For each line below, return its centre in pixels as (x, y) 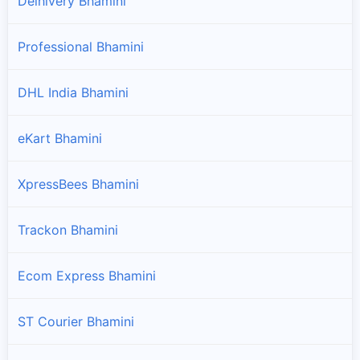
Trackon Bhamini (68, 229)
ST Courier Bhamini (76, 321)
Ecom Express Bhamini (87, 275)
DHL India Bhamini (73, 92)
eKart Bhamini (60, 138)
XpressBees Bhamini (78, 184)
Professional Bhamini (81, 46)
